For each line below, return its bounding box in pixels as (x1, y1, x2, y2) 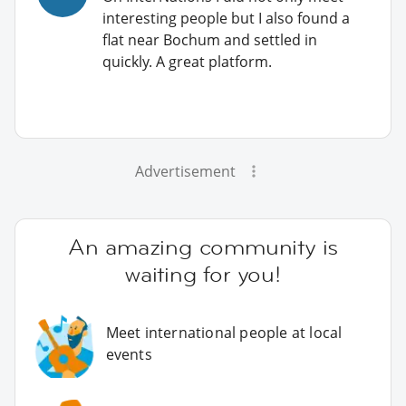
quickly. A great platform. (102, 51, 272, 72)
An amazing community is (67, 232, 339, 261)
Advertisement (134, 160, 236, 181)
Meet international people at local (105, 323, 343, 343)
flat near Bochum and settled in (102, 29, 317, 50)
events (105, 344, 152, 365)
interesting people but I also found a (102, 7, 350, 28)
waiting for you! (125, 259, 281, 288)
